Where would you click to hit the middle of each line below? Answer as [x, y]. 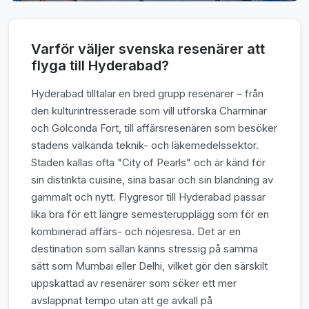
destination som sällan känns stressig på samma [144, 249]
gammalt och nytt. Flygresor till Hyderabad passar [148, 197]
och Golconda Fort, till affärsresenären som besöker [154, 128]
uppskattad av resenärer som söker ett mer [134, 283]
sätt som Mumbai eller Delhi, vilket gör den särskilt [149, 266]
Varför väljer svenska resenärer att [148, 49]
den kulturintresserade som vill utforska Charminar [149, 111]
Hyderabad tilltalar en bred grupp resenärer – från [147, 94]
